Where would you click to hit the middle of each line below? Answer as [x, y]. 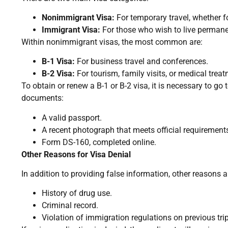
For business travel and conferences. [141, 62]
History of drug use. [77, 193]
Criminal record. [70, 206]
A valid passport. [72, 118]
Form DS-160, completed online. [99, 142]
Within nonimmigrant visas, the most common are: [112, 42]
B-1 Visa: [58, 62]
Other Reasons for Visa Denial [76, 154]
